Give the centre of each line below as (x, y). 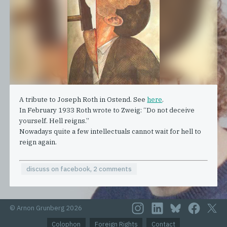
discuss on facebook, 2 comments (79, 169)
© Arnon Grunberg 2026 (46, 208)
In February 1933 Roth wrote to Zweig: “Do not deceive (107, 110)
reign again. (38, 142)
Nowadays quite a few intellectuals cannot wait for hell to (110, 131)
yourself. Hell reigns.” (54, 121)
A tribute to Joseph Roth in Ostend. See (83, 99)
